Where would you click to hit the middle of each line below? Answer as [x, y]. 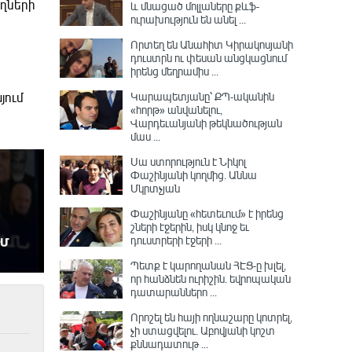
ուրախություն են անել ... [188, 19]
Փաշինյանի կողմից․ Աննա [194, 175]
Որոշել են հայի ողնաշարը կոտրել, [211, 317]
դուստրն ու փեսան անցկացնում [209, 58]
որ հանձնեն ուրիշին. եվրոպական [211, 279]
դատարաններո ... [174, 292]
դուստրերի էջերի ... [176, 240]
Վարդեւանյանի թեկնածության [206, 123]
